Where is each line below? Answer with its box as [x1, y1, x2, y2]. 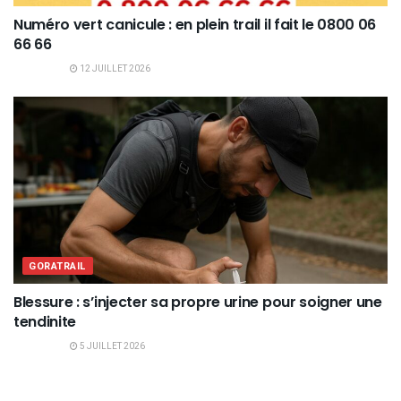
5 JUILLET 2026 [78, 339, 145, 353]
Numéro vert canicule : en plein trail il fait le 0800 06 [13, 13, 377, 35]
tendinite [13, 311, 77, 332]
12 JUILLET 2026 [78, 62, 150, 75]
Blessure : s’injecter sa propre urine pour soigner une [13, 291, 382, 312]
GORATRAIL [29, 258, 87, 274]
